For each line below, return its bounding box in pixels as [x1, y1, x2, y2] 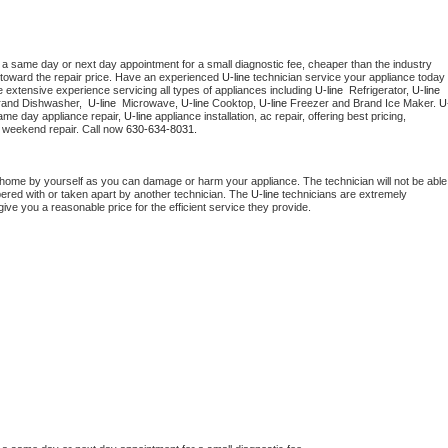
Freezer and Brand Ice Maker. [287, 97, 439, 110]
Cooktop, [209, 97, 259, 110]
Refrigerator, [346, 84, 412, 97]
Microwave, [119, 97, 181, 110]
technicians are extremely [279, 188, 407, 201]
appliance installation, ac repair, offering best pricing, [152, 110, 406, 123]
